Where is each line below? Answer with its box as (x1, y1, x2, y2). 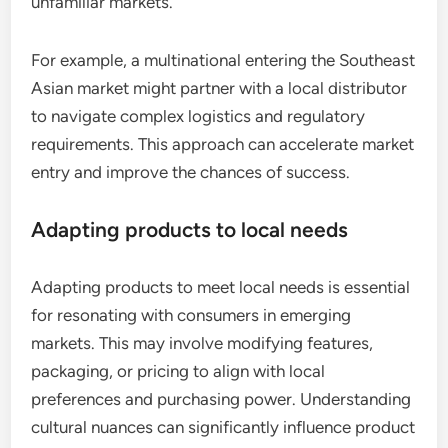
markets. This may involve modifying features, (31, 333, 374, 354)
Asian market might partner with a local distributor (31, 78, 408, 99)
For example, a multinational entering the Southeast (31, 50, 416, 71)
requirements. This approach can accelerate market (31, 134, 415, 155)
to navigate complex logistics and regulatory (31, 106, 366, 127)
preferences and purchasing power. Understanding (31, 389, 412, 410)
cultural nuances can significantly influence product (31, 417, 416, 438)
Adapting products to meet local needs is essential (31, 277, 411, 298)
